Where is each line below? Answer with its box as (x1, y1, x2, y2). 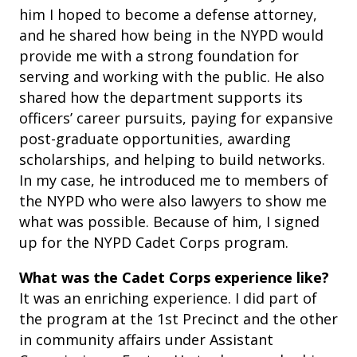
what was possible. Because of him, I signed (19, 212, 320, 232)
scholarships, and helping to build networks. (19, 150, 325, 170)
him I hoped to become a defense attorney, (19, 5, 317, 25)
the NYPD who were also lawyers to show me (19, 191, 327, 211)
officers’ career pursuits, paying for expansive (19, 108, 333, 128)
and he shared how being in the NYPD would (19, 25, 324, 45)
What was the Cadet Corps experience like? (19, 268, 329, 288)
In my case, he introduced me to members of (19, 171, 328, 190)
